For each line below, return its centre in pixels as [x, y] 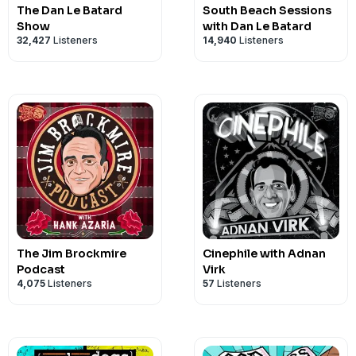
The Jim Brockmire [72, 253]
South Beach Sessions [267, 10]
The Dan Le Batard [70, 10]
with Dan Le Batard [257, 26]
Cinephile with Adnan [264, 253]
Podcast [41, 269]
